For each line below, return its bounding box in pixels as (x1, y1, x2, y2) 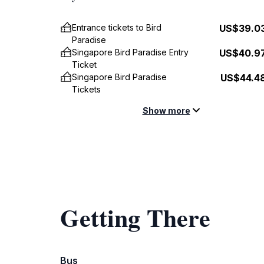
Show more (142, 105, 190, 115)
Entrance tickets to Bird (72, 22, 161, 32)
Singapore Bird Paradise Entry (72, 47, 189, 57)
